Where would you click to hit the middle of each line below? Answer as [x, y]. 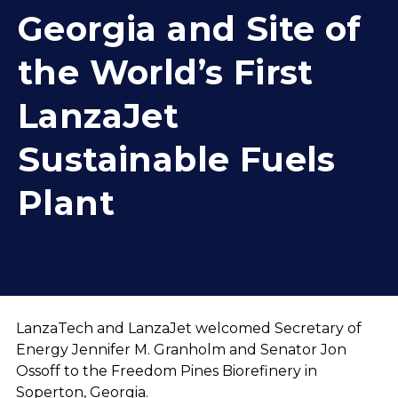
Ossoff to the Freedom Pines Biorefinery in [166, 370]
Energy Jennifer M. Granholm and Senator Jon [181, 349]
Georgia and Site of [190, 29]
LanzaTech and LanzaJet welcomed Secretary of [188, 328]
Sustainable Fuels [177, 159]
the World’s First [166, 72]
